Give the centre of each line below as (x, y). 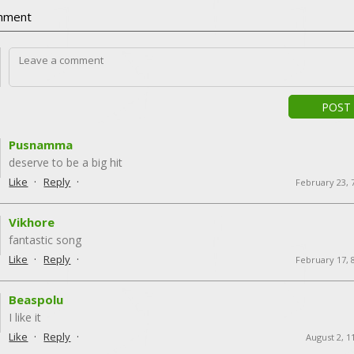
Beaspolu (36, 299)
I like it (25, 317)
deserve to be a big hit (66, 162)
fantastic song (45, 239)
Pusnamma (41, 144)
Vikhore (32, 222)
